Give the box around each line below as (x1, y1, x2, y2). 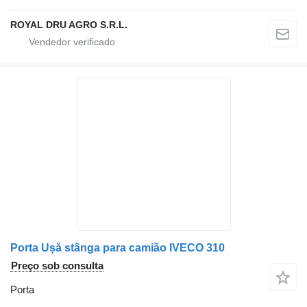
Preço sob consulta (11, 259, 103, 271)
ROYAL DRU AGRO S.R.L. (10, 19, 127, 30)
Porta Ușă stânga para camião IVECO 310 (10, 241, 225, 254)
